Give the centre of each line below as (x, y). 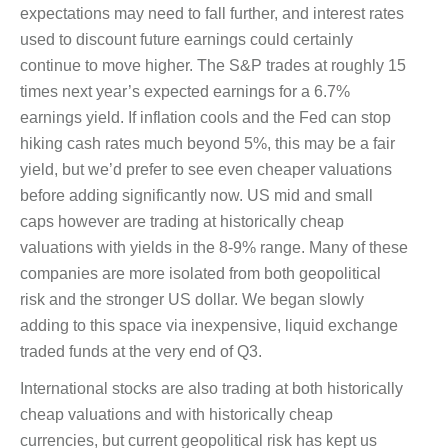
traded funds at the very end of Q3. (141, 352)
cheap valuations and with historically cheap (176, 415)
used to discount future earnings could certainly (186, 40)
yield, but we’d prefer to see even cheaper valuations (206, 170)
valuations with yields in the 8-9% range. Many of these (214, 248)
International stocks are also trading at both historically (211, 389)
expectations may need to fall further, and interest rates (212, 14)
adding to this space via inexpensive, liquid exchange (209, 326)
